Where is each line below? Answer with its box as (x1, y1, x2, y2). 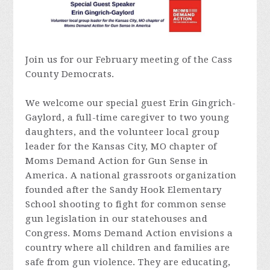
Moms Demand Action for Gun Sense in (25, 155, 209, 166)
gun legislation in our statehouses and (25, 213, 208, 224)
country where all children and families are (25, 242, 230, 253)
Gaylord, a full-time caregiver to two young (25, 111, 230, 123)
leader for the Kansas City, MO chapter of (25, 140, 217, 152)
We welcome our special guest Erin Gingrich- (25, 97, 236, 108)
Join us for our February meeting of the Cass (25, 54, 233, 65)
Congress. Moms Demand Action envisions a (25, 227, 233, 239)
